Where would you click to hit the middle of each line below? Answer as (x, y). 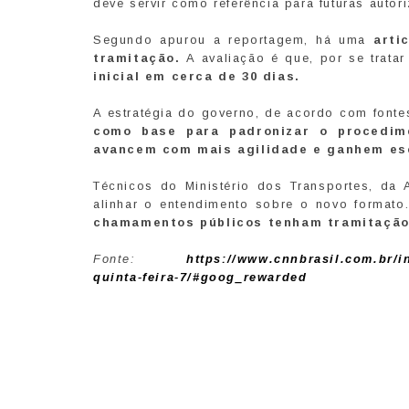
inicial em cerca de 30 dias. (197, 77)
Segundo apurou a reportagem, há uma (233, 40)
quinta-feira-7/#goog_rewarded (200, 278)
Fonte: (140, 259)
